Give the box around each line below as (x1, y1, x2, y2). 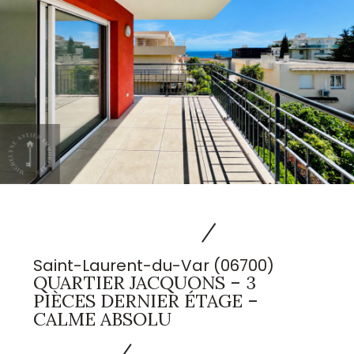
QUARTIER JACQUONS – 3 (33, 271, 257, 295)
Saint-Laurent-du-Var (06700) (33, 254, 275, 277)
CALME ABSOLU (33, 307, 172, 331)
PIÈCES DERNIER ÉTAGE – (33, 289, 259, 313)
